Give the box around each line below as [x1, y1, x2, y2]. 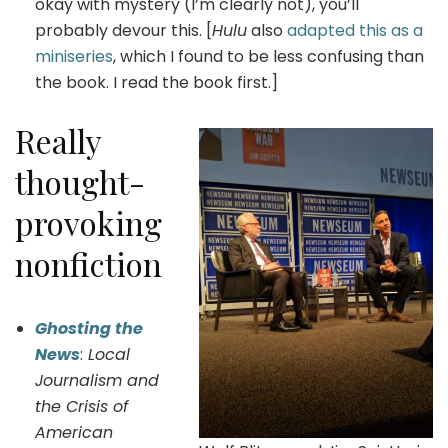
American [35, 420, 113, 444]
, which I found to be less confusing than [113, 44, 424, 68]
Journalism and [35, 368, 159, 392]
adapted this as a [287, 18, 423, 42]
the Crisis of [35, 394, 128, 418]
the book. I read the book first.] [35, 70, 278, 94]
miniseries [35, 44, 113, 68]
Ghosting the [35, 316, 143, 340]
